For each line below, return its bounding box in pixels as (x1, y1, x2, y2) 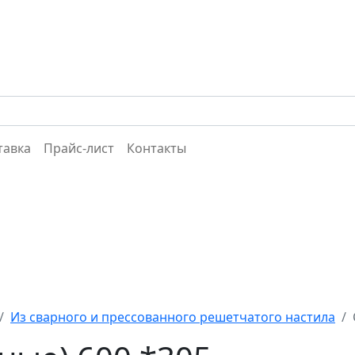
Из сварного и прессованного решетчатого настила (10, 307, 335, 326)
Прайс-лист (44, 139, 114, 157)
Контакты (127, 139, 186, 157)
